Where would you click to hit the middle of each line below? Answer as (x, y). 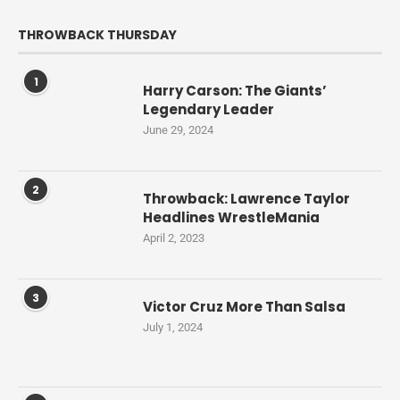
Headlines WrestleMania (231, 218)
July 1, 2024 (173, 328)
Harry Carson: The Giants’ (235, 91)
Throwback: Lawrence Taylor (246, 199)
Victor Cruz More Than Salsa (244, 307)
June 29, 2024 (178, 130)
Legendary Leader (208, 110)
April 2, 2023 (174, 238)
